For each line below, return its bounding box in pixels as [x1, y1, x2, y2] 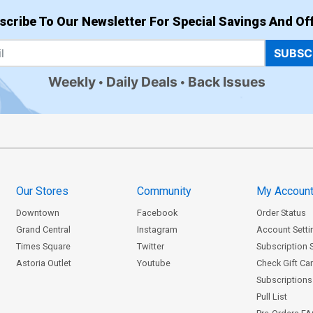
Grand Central [15, 224, 71, 235]
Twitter [136, 240, 164, 252]
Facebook [136, 207, 177, 218]
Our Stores [15, 184, 68, 198]
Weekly [48, 73, 96, 91]
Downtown [15, 207, 59, 218]
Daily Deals [105, 73, 177, 91]
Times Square [15, 240, 71, 252]
